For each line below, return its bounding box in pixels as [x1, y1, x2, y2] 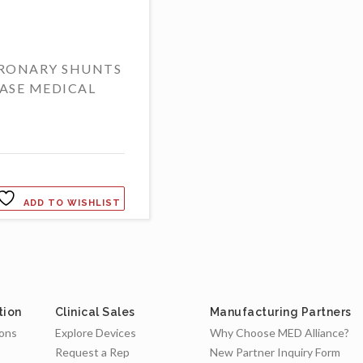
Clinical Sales [54, 305, 135, 318]
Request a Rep [54, 344, 130, 359]
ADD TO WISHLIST [23, 198, 121, 209]
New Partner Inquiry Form [209, 344, 340, 359]
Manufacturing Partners [209, 305, 352, 318]
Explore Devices [54, 325, 136, 340]
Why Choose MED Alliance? [209, 325, 349, 340]
